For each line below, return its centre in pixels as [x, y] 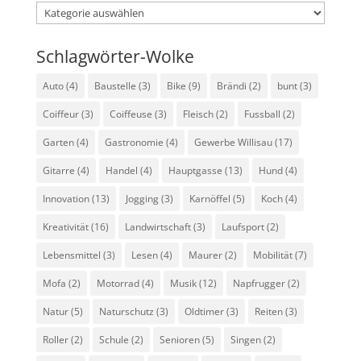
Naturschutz [126, 311]
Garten [58, 142]
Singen [245, 339]
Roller [55, 339]
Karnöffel [210, 198]
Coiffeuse [131, 114]
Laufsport [243, 226]
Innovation [66, 198]
